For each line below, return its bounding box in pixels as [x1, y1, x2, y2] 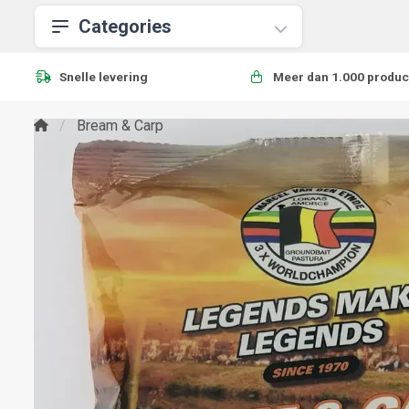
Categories [79, 16, 172, 37]
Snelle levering [59, 69, 148, 84]
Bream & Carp [77, 117, 163, 134]
